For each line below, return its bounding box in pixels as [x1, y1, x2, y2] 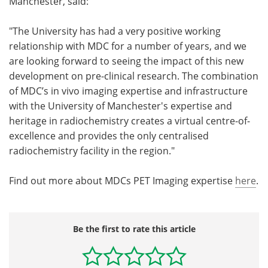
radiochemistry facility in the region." [9, 144, 175, 158]
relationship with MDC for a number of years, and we [9, 39, 246, 53]
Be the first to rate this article [72, 223, 196, 235]
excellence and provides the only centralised [9, 129, 209, 143]
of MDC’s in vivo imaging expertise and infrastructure [9, 84, 248, 98]
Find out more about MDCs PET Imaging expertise [9, 174, 235, 188]
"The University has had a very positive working [9, 25, 221, 38]
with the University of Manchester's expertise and [9, 99, 232, 113]
